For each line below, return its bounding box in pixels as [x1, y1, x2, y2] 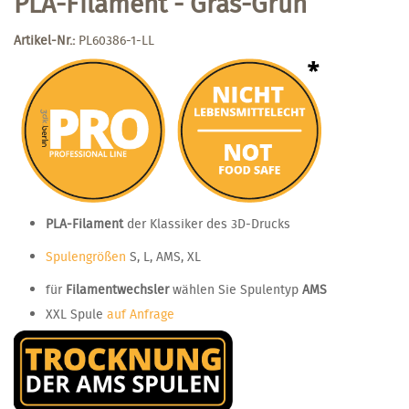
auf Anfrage [107, 304, 174, 323]
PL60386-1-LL [79, 30, 154, 49]
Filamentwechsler [66, 279, 169, 299]
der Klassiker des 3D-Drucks [123, 214, 290, 233]
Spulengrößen [46, 246, 126, 266]
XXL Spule [46, 304, 107, 323]
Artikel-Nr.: [14, 30, 75, 49]
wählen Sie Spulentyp [169, 279, 302, 299]
